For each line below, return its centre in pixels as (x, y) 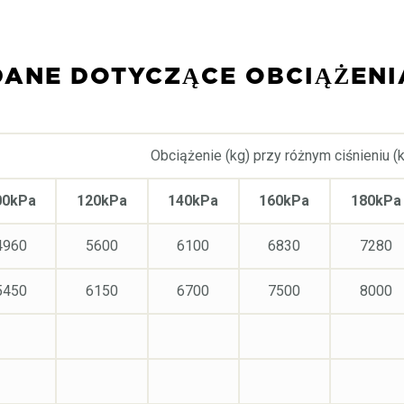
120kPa (102, 200)
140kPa (193, 200)
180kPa (376, 200)
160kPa (285, 200)
